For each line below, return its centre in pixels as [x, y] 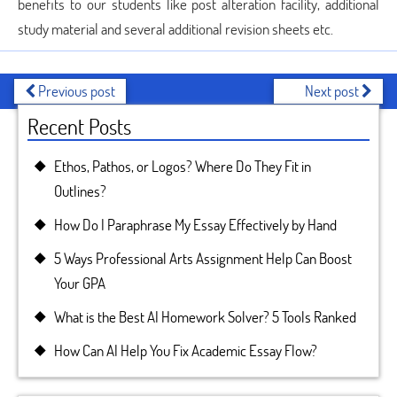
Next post [333, 91]
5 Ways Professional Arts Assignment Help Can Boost [203, 258]
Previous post [75, 91]
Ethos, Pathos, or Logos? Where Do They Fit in [183, 166]
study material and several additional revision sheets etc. [175, 29]
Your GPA [80, 283]
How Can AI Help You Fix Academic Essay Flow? [186, 350]
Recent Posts [79, 126]
